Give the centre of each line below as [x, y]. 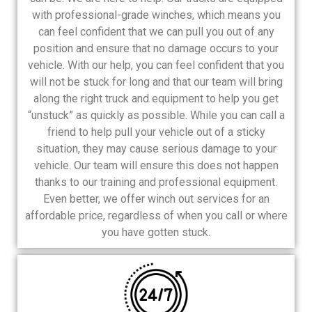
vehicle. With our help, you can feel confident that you [156, 65]
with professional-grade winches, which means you [156, 15]
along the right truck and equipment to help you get [156, 98]
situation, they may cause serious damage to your [156, 148]
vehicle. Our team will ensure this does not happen [156, 165]
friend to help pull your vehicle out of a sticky [156, 132]
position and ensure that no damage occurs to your [156, 48]
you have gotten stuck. [156, 232]
